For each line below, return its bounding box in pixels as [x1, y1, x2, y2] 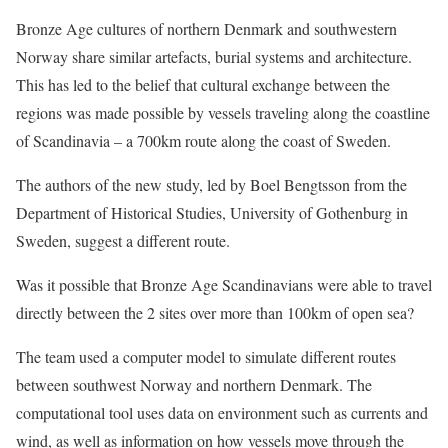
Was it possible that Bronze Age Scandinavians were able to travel [16, 274, 432, 295]
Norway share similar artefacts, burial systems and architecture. [16, 46, 412, 67]
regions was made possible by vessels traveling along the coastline [16, 102, 430, 123]
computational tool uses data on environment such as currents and [16, 402, 428, 423]
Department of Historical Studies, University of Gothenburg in [16, 202, 408, 223]
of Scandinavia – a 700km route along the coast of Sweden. [16, 130, 391, 151]
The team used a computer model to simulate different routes [16, 346, 396, 367]
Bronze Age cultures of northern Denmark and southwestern [16, 18, 397, 39]
